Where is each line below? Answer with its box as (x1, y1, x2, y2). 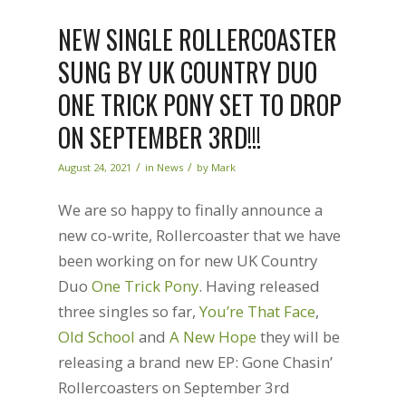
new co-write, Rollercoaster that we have (57, 225, 341, 246)
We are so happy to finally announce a (57, 199, 323, 221)
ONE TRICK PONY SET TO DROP (57, 86, 342, 124)
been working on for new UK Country (57, 250, 317, 272)
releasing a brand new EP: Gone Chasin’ (57, 352, 333, 373)
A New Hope (169, 326, 256, 348)
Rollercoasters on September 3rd (57, 377, 290, 399)
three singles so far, (57, 301, 199, 323)
